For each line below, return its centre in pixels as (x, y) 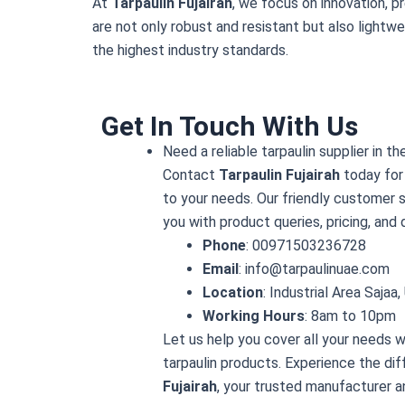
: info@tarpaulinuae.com (314, 268)
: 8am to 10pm (350, 316)
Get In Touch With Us (230, 126)
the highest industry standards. (190, 51)
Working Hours (254, 316)
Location (233, 292)
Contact (191, 174)
